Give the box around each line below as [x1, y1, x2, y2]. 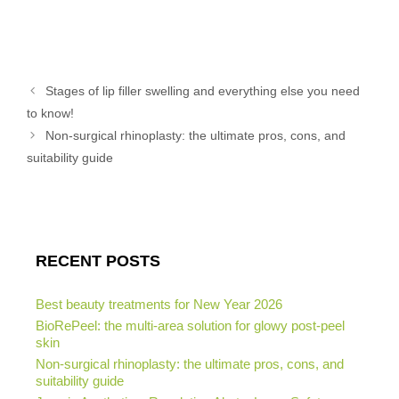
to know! [27, 105, 74, 120]
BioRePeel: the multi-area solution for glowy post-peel [36, 317, 345, 333]
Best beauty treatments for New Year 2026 [36, 296, 282, 312]
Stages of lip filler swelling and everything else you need [45, 83, 361, 98]
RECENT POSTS [36, 251, 160, 270]
